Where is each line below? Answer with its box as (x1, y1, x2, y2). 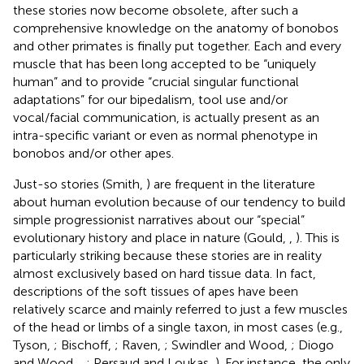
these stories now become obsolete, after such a (13, 2, 298, 18)
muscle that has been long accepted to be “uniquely (13, 55, 316, 71)
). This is (296, 229, 340, 245)
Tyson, (13, 336, 54, 353)
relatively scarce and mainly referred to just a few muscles (13, 301, 348, 317)
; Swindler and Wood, (164, 336, 291, 353)
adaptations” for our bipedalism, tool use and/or (13, 91, 288, 107)
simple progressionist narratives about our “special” (13, 211, 305, 227)
